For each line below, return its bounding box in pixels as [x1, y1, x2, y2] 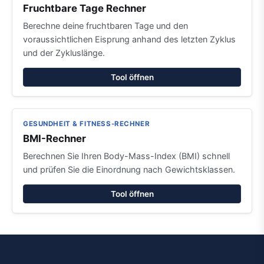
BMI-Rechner [23, 133, 86, 144]
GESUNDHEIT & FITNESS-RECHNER [23, 120, 150, 128]
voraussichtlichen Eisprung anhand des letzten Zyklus [23, 34, 236, 44]
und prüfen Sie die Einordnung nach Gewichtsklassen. [23, 164, 235, 174]
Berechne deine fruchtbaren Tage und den [23, 21, 188, 31]
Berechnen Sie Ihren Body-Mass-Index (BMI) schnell [23, 151, 230, 161]
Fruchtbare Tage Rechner [23, 2, 146, 14]
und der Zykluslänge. [23, 48, 105, 58]
